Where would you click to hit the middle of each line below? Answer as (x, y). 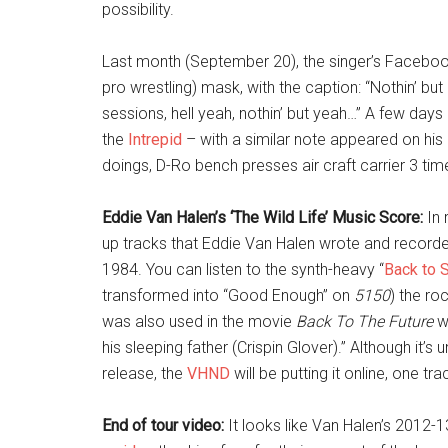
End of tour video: (163, 425)
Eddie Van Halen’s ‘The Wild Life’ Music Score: (262, 217)
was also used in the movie (199, 321)
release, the (144, 373)
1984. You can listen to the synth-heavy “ (243, 269)
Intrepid (155, 139)
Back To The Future (364, 321)
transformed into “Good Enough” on (228, 295)
